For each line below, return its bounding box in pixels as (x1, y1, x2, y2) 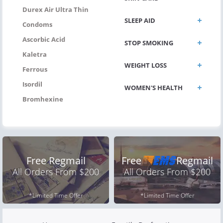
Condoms (22, 19, 52, 29)
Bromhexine (22, 94, 63, 104)
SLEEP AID (124, 15, 155, 25)
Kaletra (22, 49, 47, 59)
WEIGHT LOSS (124, 60, 167, 70)
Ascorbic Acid (22, 34, 65, 44)
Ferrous (22, 64, 47, 74)
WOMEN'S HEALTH (124, 83, 183, 92)
